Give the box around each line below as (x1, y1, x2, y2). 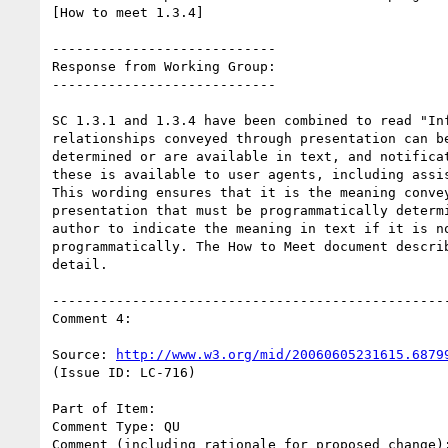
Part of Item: (52, 400, 156, 416)
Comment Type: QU (52, 418, 180, 434)
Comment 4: (52, 310, 132, 326)
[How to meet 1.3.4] (52, 4, 204, 20)
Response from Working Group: (52, 58, 276, 74)
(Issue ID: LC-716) (52, 364, 196, 380)
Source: (52, 346, 116, 362)
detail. (52, 256, 108, 272)
